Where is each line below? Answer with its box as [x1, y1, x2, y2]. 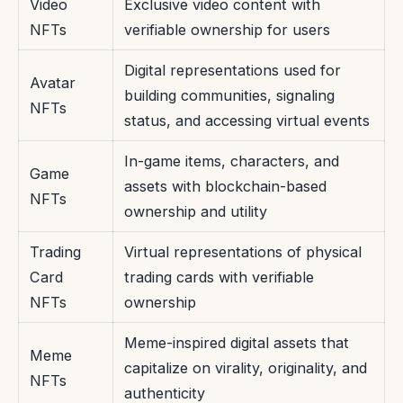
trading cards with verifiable [124, 268, 314, 287]
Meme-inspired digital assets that [124, 334, 349, 353]
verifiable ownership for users [124, 21, 330, 40]
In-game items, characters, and [124, 152, 339, 171]
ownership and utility [124, 202, 267, 221]
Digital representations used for [124, 61, 341, 80]
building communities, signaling [124, 86, 335, 105]
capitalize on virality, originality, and [124, 359, 367, 378]
